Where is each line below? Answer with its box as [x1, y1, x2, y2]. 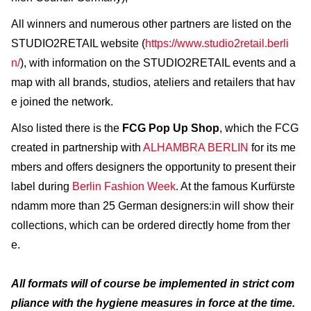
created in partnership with [11, 141, 143, 153]
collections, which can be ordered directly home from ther [11, 219, 290, 231]
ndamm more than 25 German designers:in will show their [11, 199, 294, 212]
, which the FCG [219, 121, 299, 134]
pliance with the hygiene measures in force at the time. [11, 296, 295, 309]
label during [11, 180, 72, 192]
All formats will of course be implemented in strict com [11, 277, 294, 289]
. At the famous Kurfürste [176, 180, 295, 192]
